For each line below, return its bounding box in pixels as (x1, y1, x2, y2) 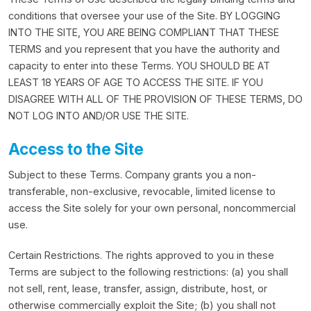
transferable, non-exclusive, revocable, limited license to (8, 185, 276, 197)
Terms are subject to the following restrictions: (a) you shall (8, 266, 288, 278)
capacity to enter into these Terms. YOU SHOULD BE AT (8, 60, 270, 72)
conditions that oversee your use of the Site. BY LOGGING (8, 10, 280, 22)
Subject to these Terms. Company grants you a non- (8, 169, 256, 180)
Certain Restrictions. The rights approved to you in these (8, 249, 274, 261)
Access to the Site (8, 140, 144, 158)
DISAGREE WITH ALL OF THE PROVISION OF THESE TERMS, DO (8, 93, 303, 105)
